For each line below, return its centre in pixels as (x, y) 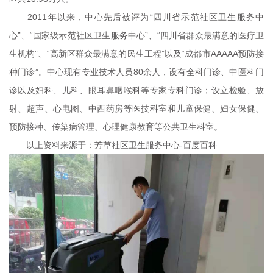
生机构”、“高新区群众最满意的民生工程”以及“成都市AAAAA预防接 (136, 53)
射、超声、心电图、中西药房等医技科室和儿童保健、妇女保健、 (136, 108)
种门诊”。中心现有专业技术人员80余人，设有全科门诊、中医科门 (136, 72)
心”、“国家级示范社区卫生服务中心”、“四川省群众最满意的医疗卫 (136, 35)
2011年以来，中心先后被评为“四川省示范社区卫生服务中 (136, 17)
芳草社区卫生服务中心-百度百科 (156, 145)
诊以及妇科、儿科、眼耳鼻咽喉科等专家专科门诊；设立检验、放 (136, 90)
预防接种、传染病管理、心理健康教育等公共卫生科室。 (116, 126)
